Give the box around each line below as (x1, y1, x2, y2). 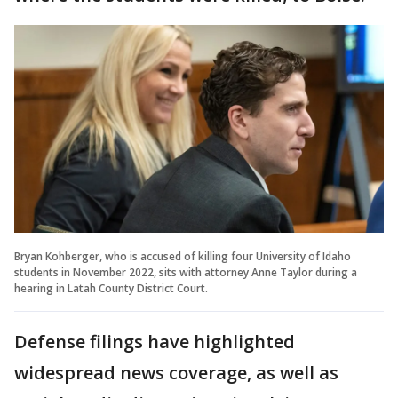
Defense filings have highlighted (14, 329, 295, 354)
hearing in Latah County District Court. (14, 280, 208, 296)
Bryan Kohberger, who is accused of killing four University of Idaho (14, 248, 351, 264)
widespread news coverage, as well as (14, 360, 338, 385)
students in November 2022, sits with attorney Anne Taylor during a (14, 264, 357, 280)
